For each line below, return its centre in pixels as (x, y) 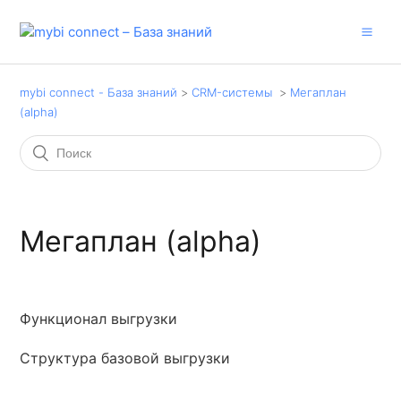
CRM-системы (232, 92)
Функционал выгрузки (99, 319)
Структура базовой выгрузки (125, 358)
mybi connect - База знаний (99, 92)
